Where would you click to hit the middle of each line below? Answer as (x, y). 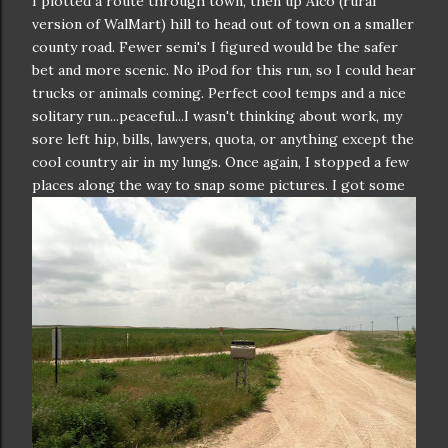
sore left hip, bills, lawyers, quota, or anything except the (223, 139)
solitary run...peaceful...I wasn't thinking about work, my (217, 116)
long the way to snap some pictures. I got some (245, 185)
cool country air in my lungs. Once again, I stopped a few (220, 162)
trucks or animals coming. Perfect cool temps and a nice (219, 93)
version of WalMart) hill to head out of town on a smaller (223, 24)
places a (58, 185)
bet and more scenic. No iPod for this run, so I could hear (224, 70)
